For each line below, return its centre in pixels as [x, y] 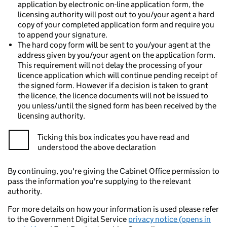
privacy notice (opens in [169, 219]
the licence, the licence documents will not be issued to [113, 96]
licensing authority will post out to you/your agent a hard [116, 14]
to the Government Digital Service [68, 219]
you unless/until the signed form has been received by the [117, 106]
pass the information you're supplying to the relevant [99, 181]
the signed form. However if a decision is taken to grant [113, 85]
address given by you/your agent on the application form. [117, 55]
